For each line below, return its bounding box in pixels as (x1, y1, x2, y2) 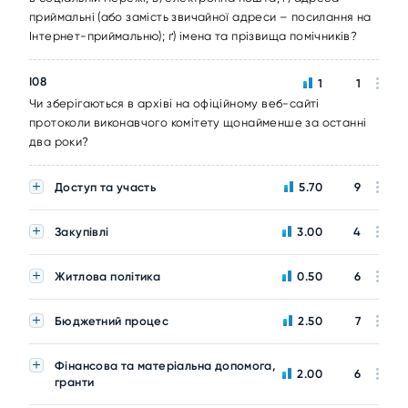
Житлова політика (55, 270, 161, 283)
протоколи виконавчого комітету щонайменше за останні (29, 116, 367, 129)
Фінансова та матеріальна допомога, (55, 359, 276, 372)
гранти (55, 375, 95, 389)
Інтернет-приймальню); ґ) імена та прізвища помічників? (29, 29, 358, 43)
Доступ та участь (55, 180, 157, 194)
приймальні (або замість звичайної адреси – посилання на (29, 10, 372, 24)
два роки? (29, 135, 89, 148)
